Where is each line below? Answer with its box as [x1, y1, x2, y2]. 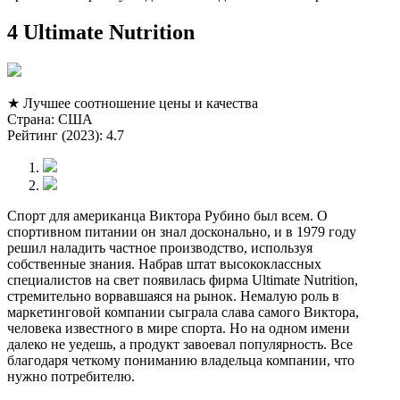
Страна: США [7, 112, 93, 128]
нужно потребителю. [7, 369, 135, 385]
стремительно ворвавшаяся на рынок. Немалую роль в [7, 288, 339, 304]
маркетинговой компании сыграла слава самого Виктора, [7, 304, 359, 321]
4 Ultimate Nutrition [7, 21, 195, 45]
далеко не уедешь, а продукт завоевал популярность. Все [7, 337, 353, 353]
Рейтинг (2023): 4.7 [7, 128, 124, 144]
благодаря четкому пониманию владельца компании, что [7, 353, 354, 369]
